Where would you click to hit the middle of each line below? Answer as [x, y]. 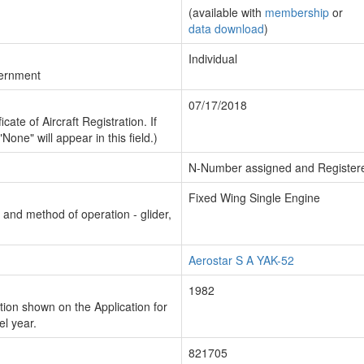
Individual [213, 58]
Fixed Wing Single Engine [254, 197]
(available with [227, 12]
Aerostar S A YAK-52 [241, 260]
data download [226, 28]
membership [297, 12]
